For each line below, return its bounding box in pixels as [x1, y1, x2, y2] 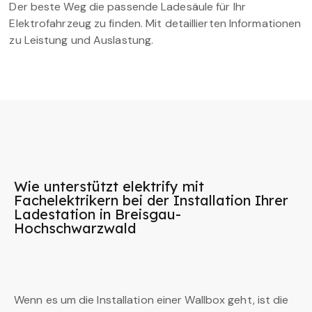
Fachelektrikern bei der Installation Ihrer [14, 191, 288, 209]
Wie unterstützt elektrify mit [14, 177, 204, 195]
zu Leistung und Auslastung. [9, 32, 154, 47]
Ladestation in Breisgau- [14, 205, 181, 223]
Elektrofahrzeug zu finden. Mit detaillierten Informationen [9, 15, 302, 31]
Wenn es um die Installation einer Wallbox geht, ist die [14, 292, 289, 307]
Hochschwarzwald [14, 219, 136, 237]
